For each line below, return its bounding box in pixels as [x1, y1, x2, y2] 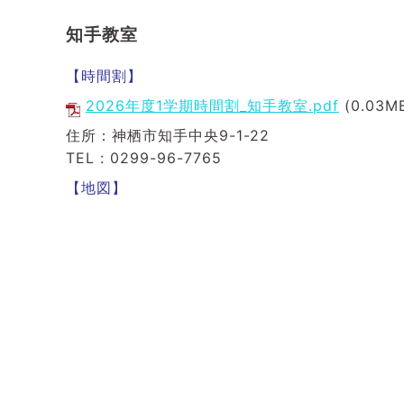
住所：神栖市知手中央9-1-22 [66, 126, 270, 144]
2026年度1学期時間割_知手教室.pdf [86, 96, 339, 115]
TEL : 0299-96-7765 [66, 149, 222, 167]
